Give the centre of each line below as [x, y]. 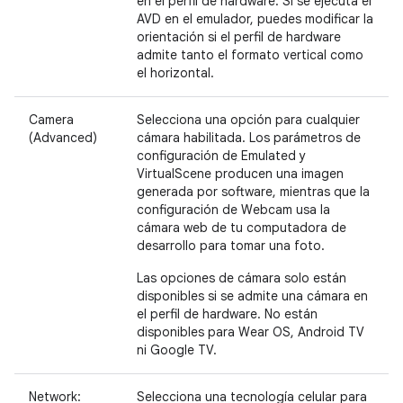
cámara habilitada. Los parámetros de [249, 137]
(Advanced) [63, 137]
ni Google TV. [177, 349]
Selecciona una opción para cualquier [248, 119]
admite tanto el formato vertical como [250, 54]
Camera [51, 119]
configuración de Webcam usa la [233, 209]
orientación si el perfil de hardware [239, 36]
